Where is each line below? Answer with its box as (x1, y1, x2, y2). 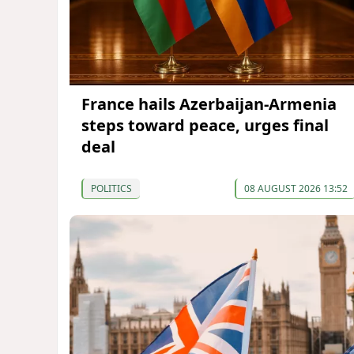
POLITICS (91, 182, 132, 196)
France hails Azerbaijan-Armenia (81, 93, 337, 115)
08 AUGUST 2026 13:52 (243, 182, 348, 196)
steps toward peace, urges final (81, 115, 329, 137)
